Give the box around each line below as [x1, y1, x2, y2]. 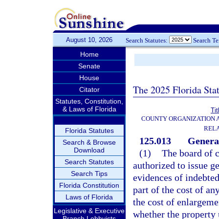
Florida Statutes [65, 127, 114, 134]
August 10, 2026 [66, 36, 112, 44]
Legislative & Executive [54, 207, 125, 215]
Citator [79, 86, 100, 93]
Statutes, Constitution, [55, 97, 123, 105]
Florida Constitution [59, 181, 119, 189]
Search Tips [71, 170, 108, 177]
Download [74, 146, 105, 154]
